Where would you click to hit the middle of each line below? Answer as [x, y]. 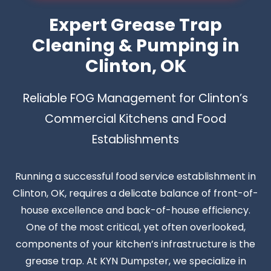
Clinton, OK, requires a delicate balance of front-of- [135, 193]
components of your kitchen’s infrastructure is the [135, 244]
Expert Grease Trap [135, 24]
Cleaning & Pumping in [135, 45]
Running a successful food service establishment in [135, 176]
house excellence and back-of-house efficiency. [135, 210]
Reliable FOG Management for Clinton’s [135, 98]
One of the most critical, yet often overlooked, [135, 227]
